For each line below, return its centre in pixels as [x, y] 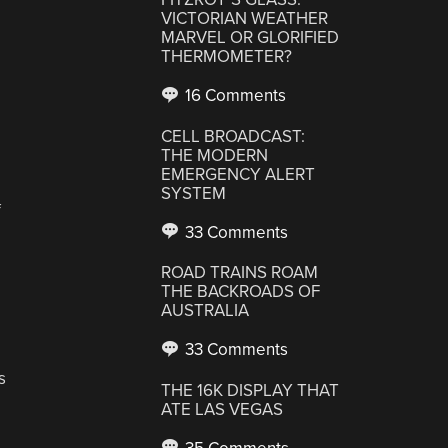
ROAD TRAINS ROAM [240, 272]
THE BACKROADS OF [241, 291]
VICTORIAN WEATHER [245, 18]
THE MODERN [215, 155]
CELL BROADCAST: [233, 136]
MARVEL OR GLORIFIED [250, 37]
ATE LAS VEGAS [222, 409]
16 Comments [234, 95]
